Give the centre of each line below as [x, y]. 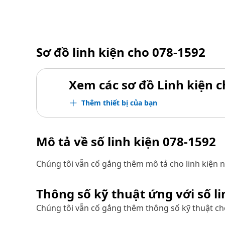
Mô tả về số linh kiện [99, 141]
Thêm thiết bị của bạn [119, 103]
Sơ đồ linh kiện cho [94, 52]
